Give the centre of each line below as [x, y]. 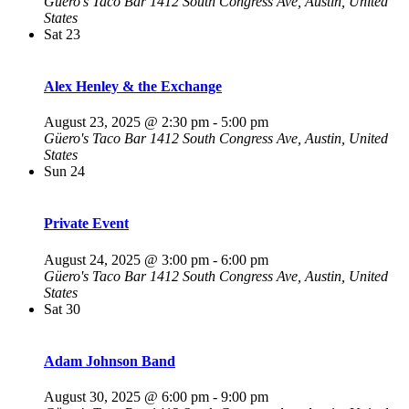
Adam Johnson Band [110, 361]
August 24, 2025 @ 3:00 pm [126, 259]
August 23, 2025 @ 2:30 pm [126, 122]
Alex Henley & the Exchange [133, 86]
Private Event [86, 224]
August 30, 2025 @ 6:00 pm [126, 397]
